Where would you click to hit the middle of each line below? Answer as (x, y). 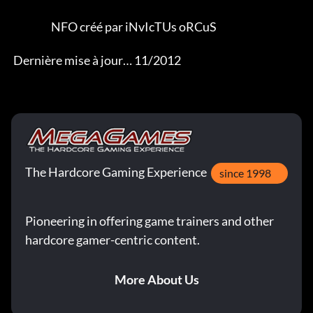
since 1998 (245, 173)
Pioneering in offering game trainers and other (150, 221)
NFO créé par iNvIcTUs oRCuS (31, 27)
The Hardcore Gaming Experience (116, 172)
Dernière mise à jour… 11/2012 (97, 60)
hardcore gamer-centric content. (112, 240)
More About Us (156, 280)
